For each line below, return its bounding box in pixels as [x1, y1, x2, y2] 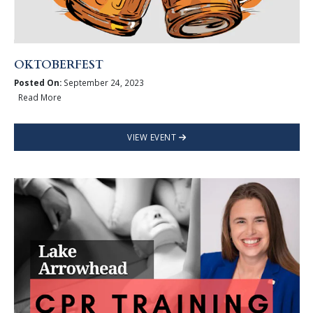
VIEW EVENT [127, 131, 179, 143]
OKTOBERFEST [13, 57, 103, 73]
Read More [13, 91, 61, 103]
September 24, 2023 [61, 77, 144, 89]
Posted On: [13, 77, 61, 89]
